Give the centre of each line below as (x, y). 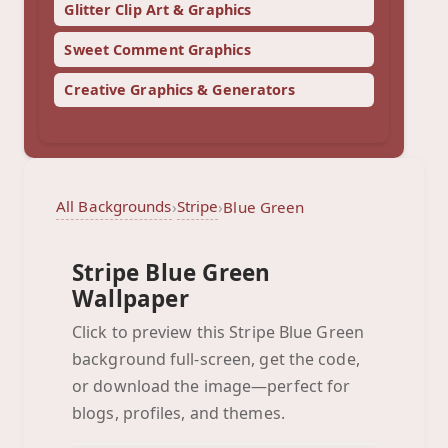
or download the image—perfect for (211, 385)
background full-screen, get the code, (216, 358)
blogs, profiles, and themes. (178, 412)
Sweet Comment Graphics (157, 49)
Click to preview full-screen (256, 405)
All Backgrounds (114, 206)
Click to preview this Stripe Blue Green (218, 331)
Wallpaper (130, 299)
